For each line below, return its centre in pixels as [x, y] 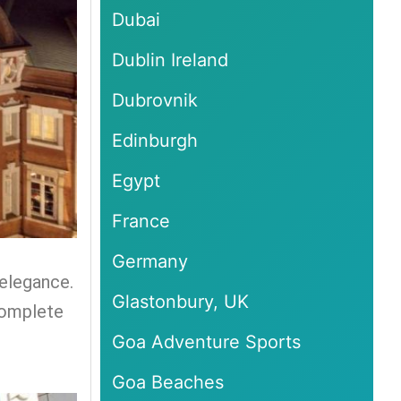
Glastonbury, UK [181, 301]
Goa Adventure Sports [207, 341]
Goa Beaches [168, 382]
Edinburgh [155, 140]
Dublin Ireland [171, 60]
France [141, 221]
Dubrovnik [155, 100]
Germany [150, 261]
